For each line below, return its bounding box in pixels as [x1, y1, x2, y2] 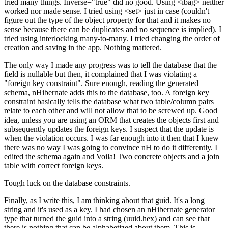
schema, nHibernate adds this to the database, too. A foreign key [4, 88, 209, 97]
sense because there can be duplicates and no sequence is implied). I [4, 25, 221, 34]
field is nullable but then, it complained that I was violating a [4, 70, 197, 79]
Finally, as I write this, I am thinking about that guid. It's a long [4, 196, 205, 205]
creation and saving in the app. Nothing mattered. [4, 43, 162, 52]
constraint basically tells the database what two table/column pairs [4, 97, 214, 106]
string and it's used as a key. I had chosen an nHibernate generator [4, 205, 215, 214]
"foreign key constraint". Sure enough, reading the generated [4, 79, 198, 88]
